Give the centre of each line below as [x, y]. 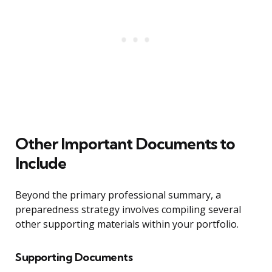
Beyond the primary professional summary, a [118, 195]
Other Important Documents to [125, 144]
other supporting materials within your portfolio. [127, 224]
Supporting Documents [74, 257]
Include [41, 163]
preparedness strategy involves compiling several [128, 210]
